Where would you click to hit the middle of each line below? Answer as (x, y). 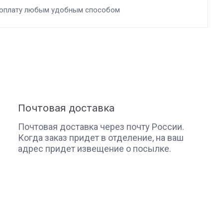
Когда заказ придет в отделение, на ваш (101, 138)
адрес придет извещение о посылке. (95, 149)
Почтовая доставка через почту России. (101, 127)
